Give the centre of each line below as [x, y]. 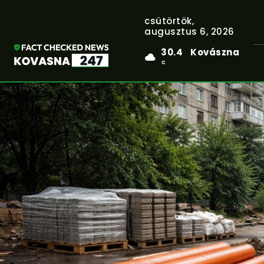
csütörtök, [169, 21]
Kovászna [215, 52]
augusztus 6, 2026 [189, 32]
